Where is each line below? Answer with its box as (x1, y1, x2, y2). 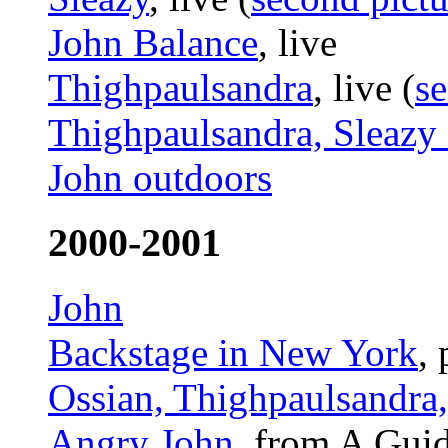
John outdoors (48, 156, 272, 200)
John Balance (48, 21, 258, 65)
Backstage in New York (48, 330, 418, 374)
